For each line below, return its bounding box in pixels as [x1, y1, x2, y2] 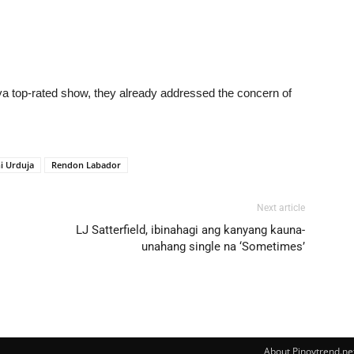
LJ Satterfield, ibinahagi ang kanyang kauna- [76, 222, 305, 237]
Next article [257, 201, 305, 213]
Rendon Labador [51, 158, 121, 171]
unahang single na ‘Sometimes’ [141, 239, 305, 254]
